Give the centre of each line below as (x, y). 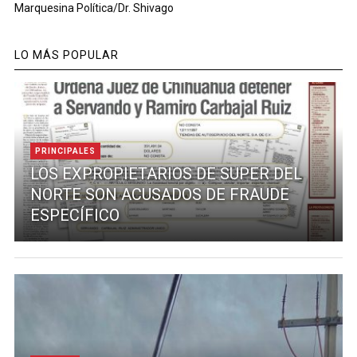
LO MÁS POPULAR (66, 55)
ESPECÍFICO (75, 216)
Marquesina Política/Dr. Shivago (94, 8)
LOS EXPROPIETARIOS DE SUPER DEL (166, 174)
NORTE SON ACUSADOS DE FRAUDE (159, 195)
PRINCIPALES (65, 151)
